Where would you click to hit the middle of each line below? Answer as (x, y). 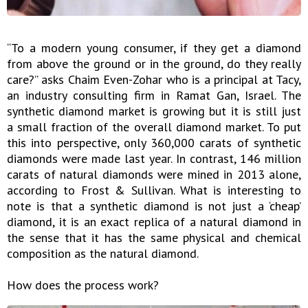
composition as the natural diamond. (103, 254)
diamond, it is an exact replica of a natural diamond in (154, 222)
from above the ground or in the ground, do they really (154, 64)
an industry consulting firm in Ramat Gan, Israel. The (154, 96)
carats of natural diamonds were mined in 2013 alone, (154, 175)
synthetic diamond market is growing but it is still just (154, 111)
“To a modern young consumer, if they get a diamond (154, 48)
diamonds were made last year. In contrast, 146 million (154, 159)
